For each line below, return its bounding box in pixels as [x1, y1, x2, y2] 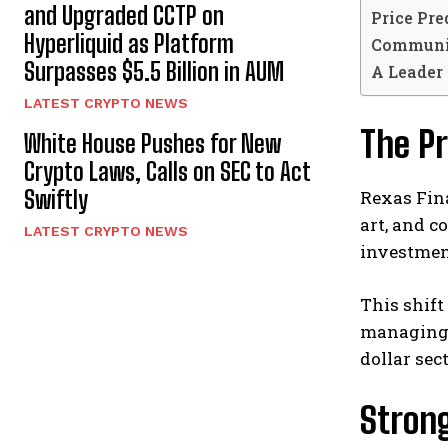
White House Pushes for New [24, 129, 281, 159]
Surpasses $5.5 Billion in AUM [24, 57, 284, 87]
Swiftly [24, 185, 88, 215]
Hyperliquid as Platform [24, 29, 234, 59]
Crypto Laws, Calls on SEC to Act [24, 157, 311, 187]
